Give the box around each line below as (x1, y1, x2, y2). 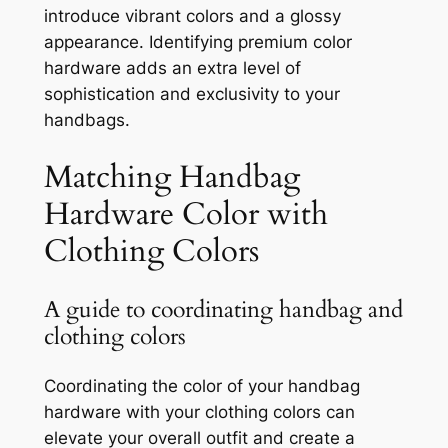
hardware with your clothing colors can (43, 401, 355, 422)
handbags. (43, 110, 130, 131)
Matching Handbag (43, 156, 300, 199)
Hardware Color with (43, 193, 328, 236)
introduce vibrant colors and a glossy (43, 6, 341, 27)
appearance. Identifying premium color (43, 32, 352, 53)
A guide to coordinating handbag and (43, 293, 403, 325)
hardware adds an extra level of (43, 58, 301, 79)
